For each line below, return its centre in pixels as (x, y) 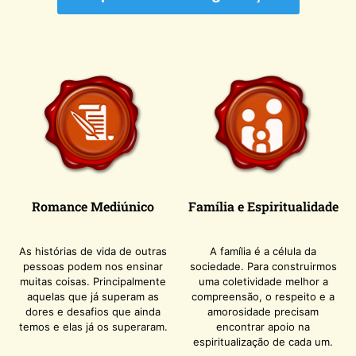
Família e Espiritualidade (263, 207)
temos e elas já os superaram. (93, 326)
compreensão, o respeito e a (263, 296)
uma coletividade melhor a (263, 281)
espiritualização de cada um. (263, 341)
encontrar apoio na (263, 326)
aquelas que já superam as (93, 296)
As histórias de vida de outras (93, 251)
